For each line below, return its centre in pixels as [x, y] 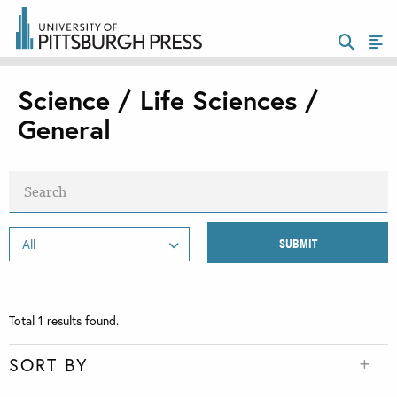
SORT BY [49, 365]
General [64, 129]
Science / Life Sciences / [168, 100]
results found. [81, 321]
